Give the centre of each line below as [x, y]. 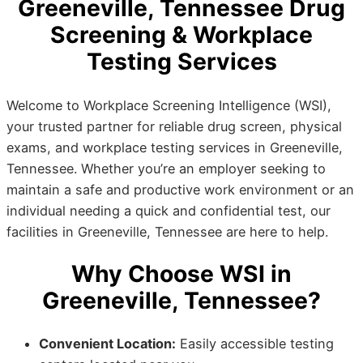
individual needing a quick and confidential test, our [169, 210]
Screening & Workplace [181, 35]
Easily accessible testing [255, 344]
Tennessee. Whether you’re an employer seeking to [166, 168]
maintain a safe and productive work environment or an [180, 189]
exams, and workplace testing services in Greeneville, [175, 147]
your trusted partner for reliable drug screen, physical [174, 126]
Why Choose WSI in [181, 273]
